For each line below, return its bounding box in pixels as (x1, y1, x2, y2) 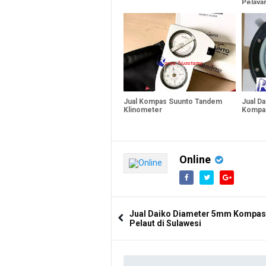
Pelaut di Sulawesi (129, 218, 201, 228)
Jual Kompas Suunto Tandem (123, 97, 222, 106)
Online (179, 153, 211, 166)
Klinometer (123, 105, 162, 114)
